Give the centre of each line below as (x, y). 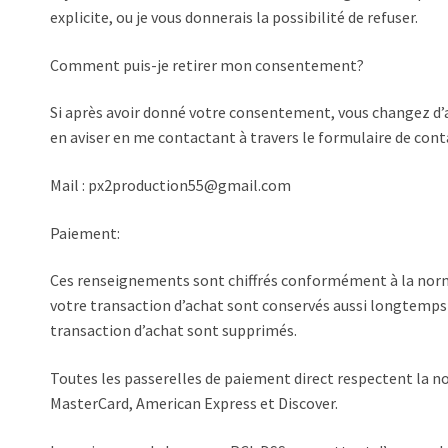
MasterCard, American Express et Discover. (194, 402)
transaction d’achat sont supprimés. (173, 330)
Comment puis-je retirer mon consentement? (207, 64)
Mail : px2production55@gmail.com (170, 185)
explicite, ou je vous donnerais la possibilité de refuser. (234, 17)
